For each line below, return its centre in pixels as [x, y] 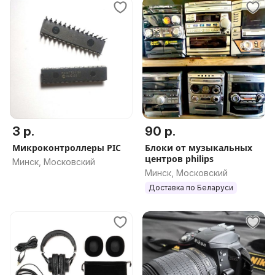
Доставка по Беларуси [191, 188]
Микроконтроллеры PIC [67, 148]
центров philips [179, 159]
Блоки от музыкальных [199, 148]
